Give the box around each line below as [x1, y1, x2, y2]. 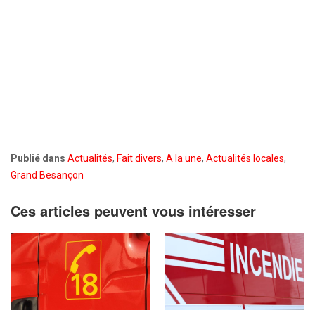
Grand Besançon [11, 169, 84, 181]
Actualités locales [206, 152, 284, 164]
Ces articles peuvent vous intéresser [11, 200, 256, 221]
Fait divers [117, 152, 162, 164]
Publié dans [11, 152, 65, 164]
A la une [166, 152, 202, 164]
